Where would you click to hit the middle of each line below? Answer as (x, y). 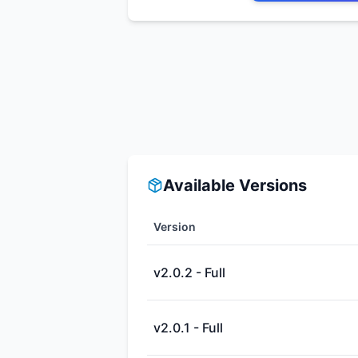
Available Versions (235, 185)
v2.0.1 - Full (188, 328)
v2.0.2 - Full (189, 272)
